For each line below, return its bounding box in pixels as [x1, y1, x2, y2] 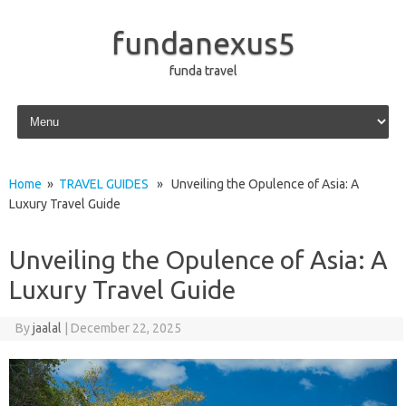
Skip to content [13, 101, 99, 115]
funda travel [169, 63, 237, 78]
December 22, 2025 [70, 321, 181, 335]
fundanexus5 [111, 25, 295, 60]
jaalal [32, 321, 62, 335]
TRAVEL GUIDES [59, 177, 149, 191]
